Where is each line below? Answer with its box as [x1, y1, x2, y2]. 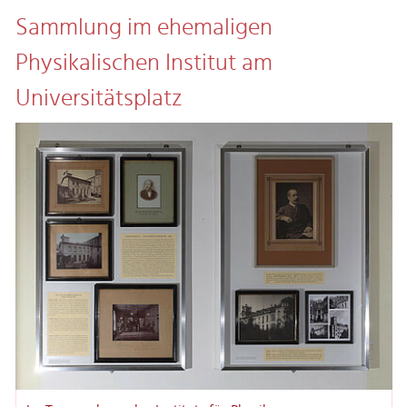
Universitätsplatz [15, 80, 183, 119]
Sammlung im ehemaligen [15, 9, 273, 48]
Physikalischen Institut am [15, 45, 273, 84]
